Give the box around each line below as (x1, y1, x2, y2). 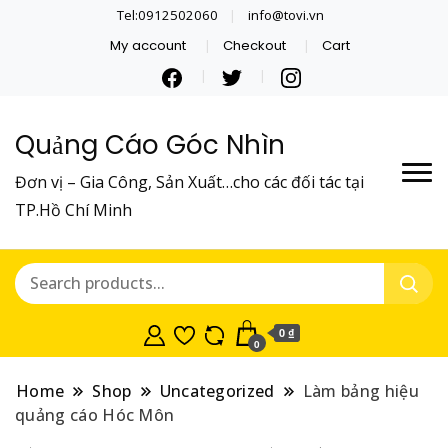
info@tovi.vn (248, 5, 324, 24)
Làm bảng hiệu (302, 379, 419, 402)
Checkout (222, 35, 286, 55)
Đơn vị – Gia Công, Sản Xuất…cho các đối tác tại (15, 170, 364, 193)
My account (110, 35, 187, 55)
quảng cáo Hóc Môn (15, 403, 175, 426)
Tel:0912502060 (117, 5, 219, 24)
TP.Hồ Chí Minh (15, 198, 132, 221)
